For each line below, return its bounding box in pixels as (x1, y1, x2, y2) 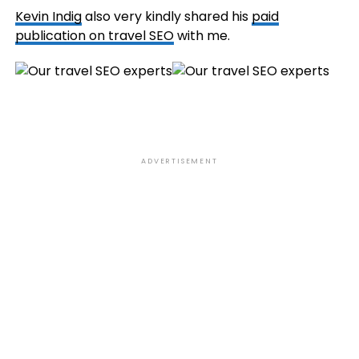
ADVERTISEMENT (141, 156, 218, 166)
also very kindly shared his (81, 7, 252, 26)
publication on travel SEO (14, 26, 174, 45)
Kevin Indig (14, 7, 82, 26)
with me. (173, 26, 230, 45)
